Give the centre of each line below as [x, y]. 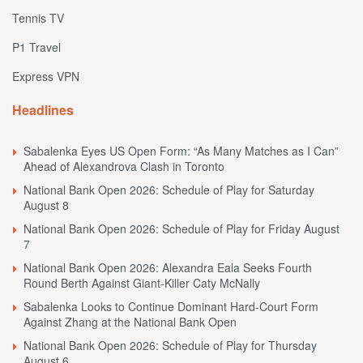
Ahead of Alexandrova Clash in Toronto [124, 167]
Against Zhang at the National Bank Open [130, 322]
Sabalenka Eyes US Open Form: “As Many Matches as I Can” [181, 151]
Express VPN [46, 77]
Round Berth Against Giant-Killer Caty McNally [142, 283]
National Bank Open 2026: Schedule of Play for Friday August [181, 229]
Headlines [43, 110]
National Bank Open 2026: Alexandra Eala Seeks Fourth [168, 268]
